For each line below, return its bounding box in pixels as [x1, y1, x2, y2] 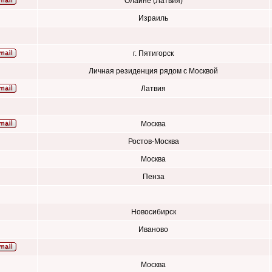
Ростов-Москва [127, 137, 179, 146]
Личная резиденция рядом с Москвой [89, 67, 218, 75]
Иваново [138, 225, 168, 234]
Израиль [138, 14, 168, 22]
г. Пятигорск [133, 49, 174, 58]
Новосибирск [131, 208, 176, 216]
